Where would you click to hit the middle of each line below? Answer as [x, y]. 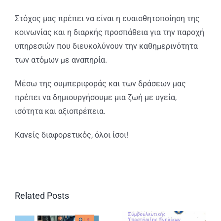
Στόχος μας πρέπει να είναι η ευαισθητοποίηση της [107, 19]
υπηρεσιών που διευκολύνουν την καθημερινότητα [106, 46]
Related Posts [42, 196]
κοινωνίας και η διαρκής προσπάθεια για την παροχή [109, 33]
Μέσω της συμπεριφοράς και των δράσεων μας [100, 84]
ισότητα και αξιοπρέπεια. [60, 111]
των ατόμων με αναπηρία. [61, 60]
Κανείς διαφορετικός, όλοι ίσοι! [71, 135]
